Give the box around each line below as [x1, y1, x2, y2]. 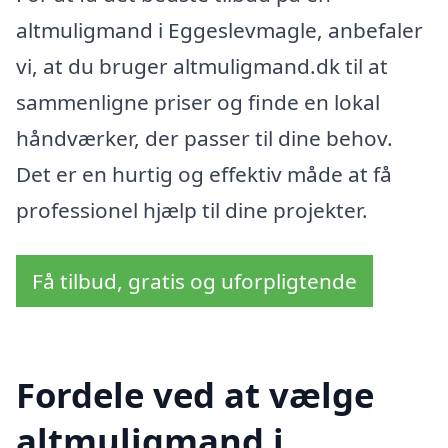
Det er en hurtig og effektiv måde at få [16, 159, 392, 188]
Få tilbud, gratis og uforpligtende [32, 267, 357, 296]
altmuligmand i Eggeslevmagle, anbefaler [16, 15, 423, 44]
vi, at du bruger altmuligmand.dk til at [16, 51, 388, 80]
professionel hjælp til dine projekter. [16, 195, 368, 224]
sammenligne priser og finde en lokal [16, 87, 380, 116]
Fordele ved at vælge [16, 371, 374, 419]
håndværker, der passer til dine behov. [16, 123, 393, 152]
